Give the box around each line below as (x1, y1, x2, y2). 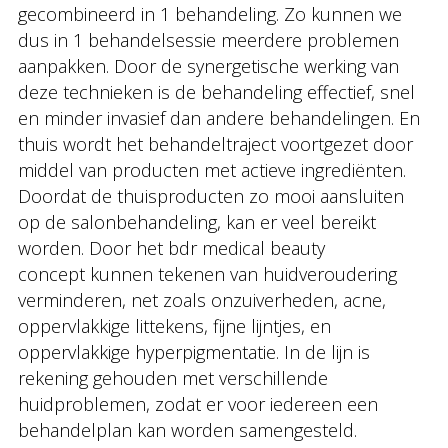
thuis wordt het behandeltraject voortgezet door (18, 132, 413, 156)
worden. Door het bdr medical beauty (18, 236, 325, 260)
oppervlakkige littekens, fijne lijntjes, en (18, 314, 331, 338)
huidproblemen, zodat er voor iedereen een (18, 392, 378, 416)
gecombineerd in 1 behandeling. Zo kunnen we (18, 2, 402, 26)
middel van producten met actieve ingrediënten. (18, 158, 406, 182)
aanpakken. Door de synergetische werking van (18, 54, 399, 78)
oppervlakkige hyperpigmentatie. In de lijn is (18, 340, 370, 364)
